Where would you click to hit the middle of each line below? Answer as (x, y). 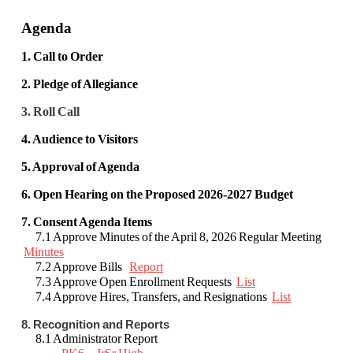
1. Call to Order (62, 57)
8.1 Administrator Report (92, 339)
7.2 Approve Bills (75, 267)
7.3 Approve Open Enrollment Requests (136, 282)
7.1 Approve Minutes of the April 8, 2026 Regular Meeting (173, 237)
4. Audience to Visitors (80, 139)
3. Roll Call (50, 112)
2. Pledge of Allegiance (80, 84)
